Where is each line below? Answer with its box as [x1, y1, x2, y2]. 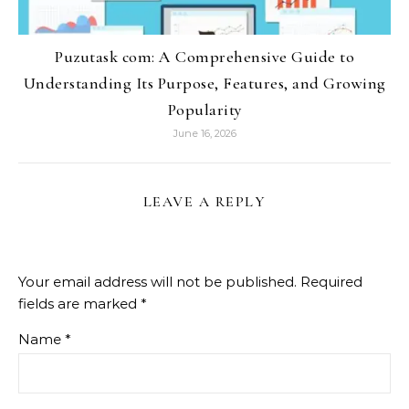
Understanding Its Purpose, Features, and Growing [23, 73, 386, 94]
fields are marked [18, 295, 141, 313]
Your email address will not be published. [18, 273, 297, 291]
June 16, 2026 [173, 127, 236, 141]
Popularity [167, 100, 242, 121]
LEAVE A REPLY [142, 193, 267, 212]
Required [300, 273, 362, 291]
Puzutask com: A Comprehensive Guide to [55, 47, 354, 68]
